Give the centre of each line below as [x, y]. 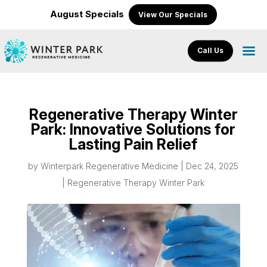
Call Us [210, 51]
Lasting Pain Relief [133, 144]
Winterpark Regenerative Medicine [110, 166]
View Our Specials [173, 14]
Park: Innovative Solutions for [133, 129]
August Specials [89, 14]
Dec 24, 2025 [212, 166]
